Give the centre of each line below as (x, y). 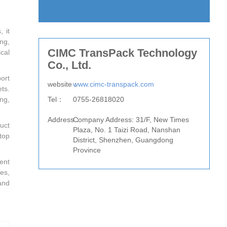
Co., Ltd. (69, 65)
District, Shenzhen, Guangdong (123, 140)
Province (87, 150)
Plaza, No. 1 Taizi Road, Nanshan (126, 129)
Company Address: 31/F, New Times (131, 119)
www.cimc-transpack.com (113, 84)
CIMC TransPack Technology (122, 53)
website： (63, 84)
